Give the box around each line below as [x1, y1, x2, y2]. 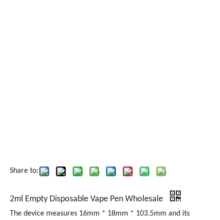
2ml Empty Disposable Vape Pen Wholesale [10, 194, 165, 204]
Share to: [10, 167, 38, 175]
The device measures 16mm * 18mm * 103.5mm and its [10, 210, 190, 218]
